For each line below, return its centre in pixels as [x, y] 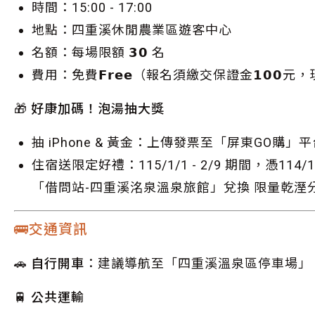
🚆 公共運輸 [49, 297]
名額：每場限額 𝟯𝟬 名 [98, 52]
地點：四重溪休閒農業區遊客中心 [132, 30]
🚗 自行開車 [49, 263]
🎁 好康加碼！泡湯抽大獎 [89, 109]
